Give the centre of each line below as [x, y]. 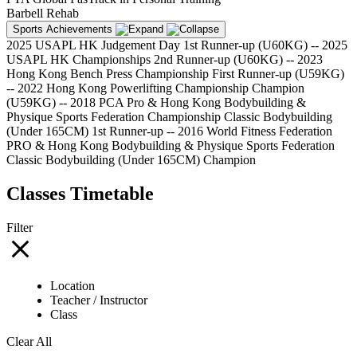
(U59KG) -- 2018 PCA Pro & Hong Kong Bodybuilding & [156, 102]
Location [73, 285]
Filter [20, 227]
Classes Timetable [80, 193]
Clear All [29, 341]
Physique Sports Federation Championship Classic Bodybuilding [169, 117]
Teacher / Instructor [99, 300]
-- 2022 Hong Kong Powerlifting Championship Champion [155, 88]
